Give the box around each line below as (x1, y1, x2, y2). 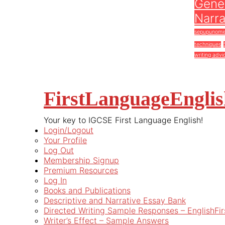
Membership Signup (44, 155, 119, 165)
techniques (194, 41, 221, 48)
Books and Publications (44, 185, 131, 195)
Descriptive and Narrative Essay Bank (44, 195, 186, 205)
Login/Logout (44, 125, 93, 135)
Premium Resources (44, 165, 118, 175)
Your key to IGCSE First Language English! (44, 115, 203, 125)
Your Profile (44, 135, 87, 145)
